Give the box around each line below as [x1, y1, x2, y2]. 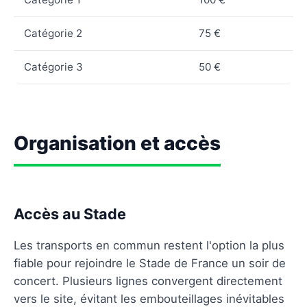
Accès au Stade [14, 204, 126, 223]
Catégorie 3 [24, 60, 83, 73]
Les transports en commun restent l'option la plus [14, 238, 284, 252]
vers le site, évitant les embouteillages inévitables [14, 291, 284, 306]
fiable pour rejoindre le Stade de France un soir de [14, 256, 286, 270]
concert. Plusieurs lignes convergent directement [14, 273, 282, 288]
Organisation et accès [14, 131, 221, 155]
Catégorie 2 [24, 26, 82, 40]
